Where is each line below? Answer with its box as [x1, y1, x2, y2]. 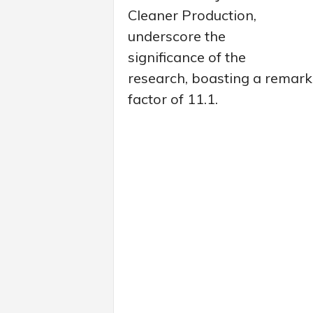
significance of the [127, 48, 246, 66]
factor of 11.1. [127, 89, 218, 108]
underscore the [127, 27, 226, 45]
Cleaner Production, [127, 6, 256, 24]
